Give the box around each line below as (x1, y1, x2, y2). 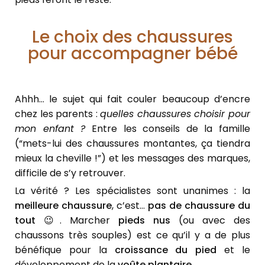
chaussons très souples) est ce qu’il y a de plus (15, 228, 250, 242)
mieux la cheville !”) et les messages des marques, (15, 151, 250, 165)
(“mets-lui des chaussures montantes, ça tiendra (15, 136, 250, 150)
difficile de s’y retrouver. (15, 166, 125, 180)
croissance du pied (114, 243, 217, 257)
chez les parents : (15, 106, 101, 121)
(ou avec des (170, 213, 250, 227)
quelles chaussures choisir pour (100, 106, 251, 121)
